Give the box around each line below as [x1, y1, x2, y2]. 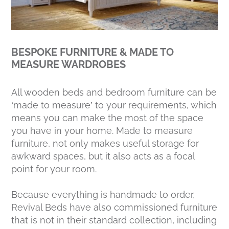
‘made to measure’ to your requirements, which [11, 99, 217, 110]
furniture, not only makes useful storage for [11, 138, 199, 149]
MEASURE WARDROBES [11, 58, 126, 71]
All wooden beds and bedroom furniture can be [11, 86, 217, 98]
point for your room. [11, 163, 97, 174]
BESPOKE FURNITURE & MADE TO [11, 45, 174, 58]
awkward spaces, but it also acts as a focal [11, 150, 195, 162]
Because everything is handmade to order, [11, 189, 195, 200]
